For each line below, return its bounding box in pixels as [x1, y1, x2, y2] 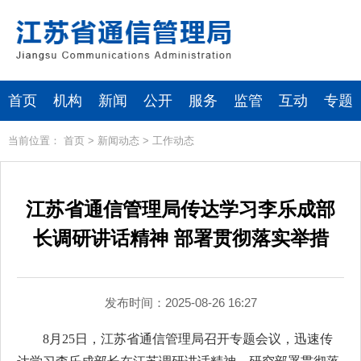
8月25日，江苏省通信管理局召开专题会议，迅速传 [43, 332, 333, 346]
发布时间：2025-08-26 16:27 [104, 296, 257, 309]
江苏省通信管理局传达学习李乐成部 [26, 198, 335, 220]
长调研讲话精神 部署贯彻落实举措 [32, 227, 329, 249]
